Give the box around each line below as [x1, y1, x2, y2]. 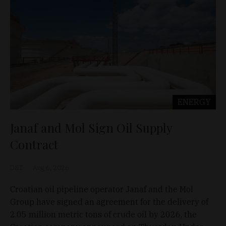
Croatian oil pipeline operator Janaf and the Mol [10, 184, 193, 194]
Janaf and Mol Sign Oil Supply [10, 119, 172, 136]
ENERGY [178, 96, 211, 107]
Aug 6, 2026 [33, 163, 69, 172]
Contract [10, 136, 58, 152]
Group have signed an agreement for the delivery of [10, 196, 208, 207]
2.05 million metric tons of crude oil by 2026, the [10, 209, 197, 219]
